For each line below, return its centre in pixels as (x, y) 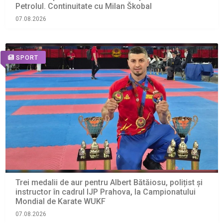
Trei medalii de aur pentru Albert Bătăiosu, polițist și (109, 183)
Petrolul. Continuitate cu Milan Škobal (83, 6)
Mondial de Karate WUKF (60, 202)
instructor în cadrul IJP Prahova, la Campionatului (105, 192)
